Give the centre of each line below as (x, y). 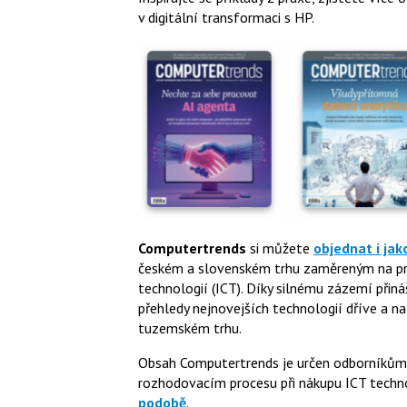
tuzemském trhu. (190, 328)
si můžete (280, 248)
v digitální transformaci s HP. (226, 17)
